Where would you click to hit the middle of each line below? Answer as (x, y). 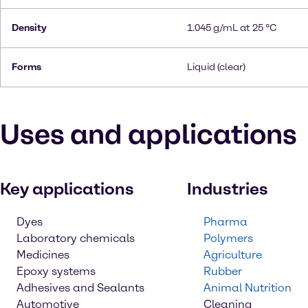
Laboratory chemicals (76, 238)
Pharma (225, 222)
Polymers (228, 238)
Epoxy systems (56, 271)
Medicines (43, 255)
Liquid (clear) (216, 67)
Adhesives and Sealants (80, 288)
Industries (228, 189)
